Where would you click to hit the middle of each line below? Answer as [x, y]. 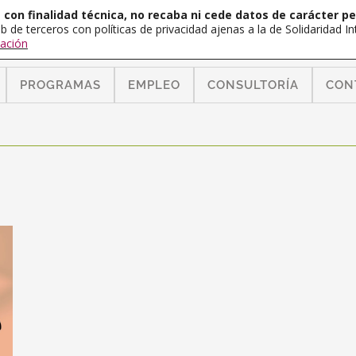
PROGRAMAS [60, 85]
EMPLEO [154, 85]
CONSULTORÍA [253, 85]
